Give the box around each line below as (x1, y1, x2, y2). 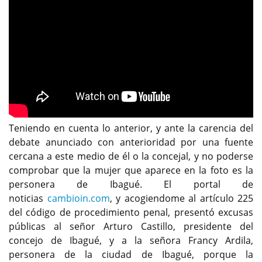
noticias (9, 191, 47, 205)
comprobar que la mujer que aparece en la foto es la (9, 163, 253, 177)
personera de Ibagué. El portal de (9, 177, 253, 191)
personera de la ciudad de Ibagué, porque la (9, 247, 253, 261)
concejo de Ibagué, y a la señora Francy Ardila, (9, 233, 253, 247)
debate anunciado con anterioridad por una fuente (9, 135, 253, 149)
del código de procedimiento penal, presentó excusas (9, 205, 253, 219)
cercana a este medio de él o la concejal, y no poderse (9, 149, 253, 163)
